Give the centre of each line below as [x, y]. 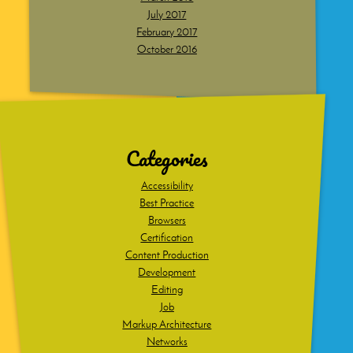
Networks [167, 341]
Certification [167, 237]
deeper [44, 80]
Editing [167, 289]
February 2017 [167, 32]
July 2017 [167, 14]
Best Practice [167, 203]
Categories [167, 158]
